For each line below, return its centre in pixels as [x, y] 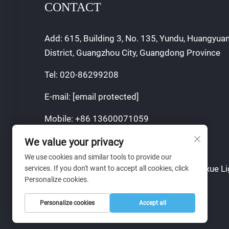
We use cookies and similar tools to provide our [98, 157]
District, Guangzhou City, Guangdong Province [132, 52]
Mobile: [60, 118]
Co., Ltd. [60, 183]
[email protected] [106, 96]
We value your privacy [74, 142]
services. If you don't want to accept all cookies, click [107, 168]
